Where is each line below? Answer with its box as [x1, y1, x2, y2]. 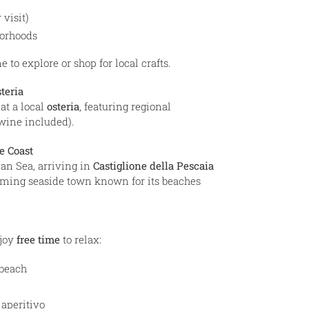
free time [17, 232, 60, 247]
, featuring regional [79, 99, 171, 114]
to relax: [60, 232, 101, 247]
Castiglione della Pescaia [93, 158, 214, 172]
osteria [47, 99, 79, 114]
